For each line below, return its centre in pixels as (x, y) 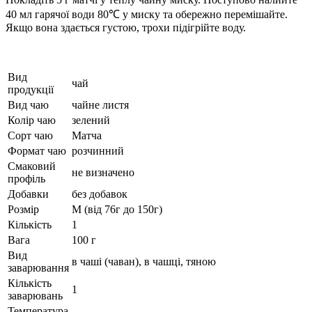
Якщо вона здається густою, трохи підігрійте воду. (126, 27)
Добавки (28, 194)
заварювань (35, 295)
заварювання (38, 267)
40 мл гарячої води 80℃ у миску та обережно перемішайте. (147, 14)
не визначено (103, 172)
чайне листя (100, 104)
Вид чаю (28, 104)
